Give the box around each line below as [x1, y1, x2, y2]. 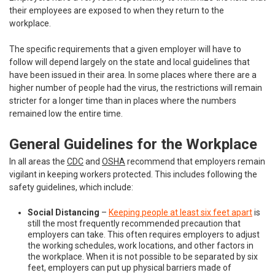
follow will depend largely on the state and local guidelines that [9, 56, 250, 67]
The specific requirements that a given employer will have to [9, 44, 241, 54]
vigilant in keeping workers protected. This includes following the [9, 169, 257, 179]
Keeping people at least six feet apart [109, 207, 252, 217]
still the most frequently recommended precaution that [28, 218, 241, 228]
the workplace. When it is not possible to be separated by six [28, 251, 258, 261]
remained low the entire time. [9, 108, 123, 118]
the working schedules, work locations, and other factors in [28, 240, 254, 250]
